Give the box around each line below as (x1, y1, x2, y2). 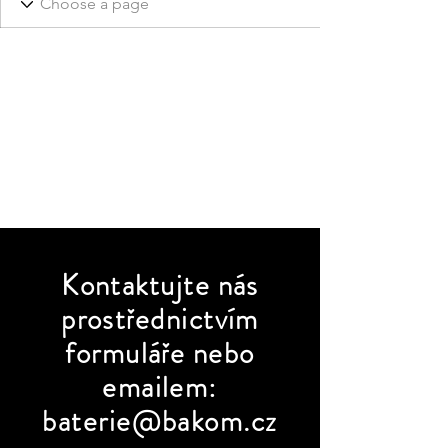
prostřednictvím (61, 299, 259, 340)
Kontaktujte (61, 265, 218, 306)
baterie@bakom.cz (42, 401, 278, 442)
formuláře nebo (65, 333, 255, 374)
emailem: (102, 367, 218, 408)
